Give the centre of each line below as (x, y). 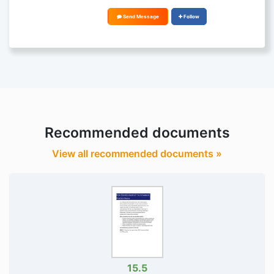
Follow (192, 16)
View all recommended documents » (137, 153)
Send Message (141, 16)
